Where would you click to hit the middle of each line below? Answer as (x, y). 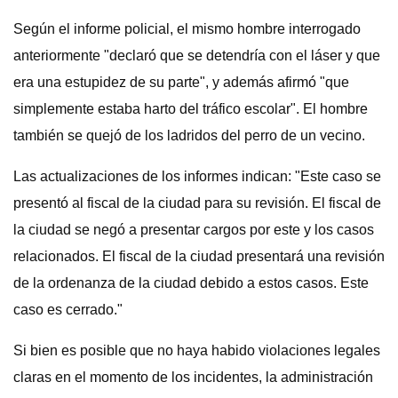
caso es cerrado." (68, 310)
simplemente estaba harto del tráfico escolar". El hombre (191, 109)
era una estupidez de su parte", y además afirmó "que (181, 82)
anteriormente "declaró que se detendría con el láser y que (197, 56)
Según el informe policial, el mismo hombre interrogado (187, 29)
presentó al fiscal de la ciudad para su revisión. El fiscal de (197, 203)
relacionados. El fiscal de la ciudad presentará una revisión (199, 256)
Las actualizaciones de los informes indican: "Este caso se (197, 176)
